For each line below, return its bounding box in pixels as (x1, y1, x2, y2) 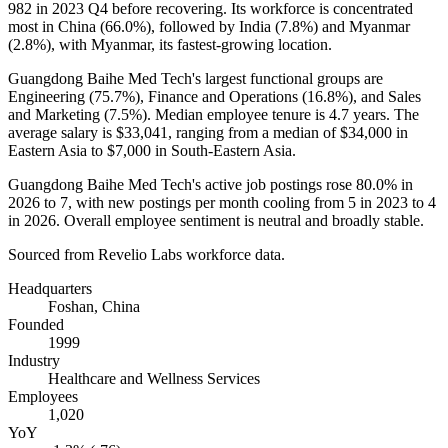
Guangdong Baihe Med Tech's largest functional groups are (8, 69, 383, 87)
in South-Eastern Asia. (151, 141, 296, 159)
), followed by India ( (146, 17, 280, 35)
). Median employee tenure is (142, 105, 329, 123)
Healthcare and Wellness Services (48, 369, 260, 387)
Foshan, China (48, 297, 140, 315)
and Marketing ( (8, 105, 109, 123)
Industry (8, 351, 60, 369)
